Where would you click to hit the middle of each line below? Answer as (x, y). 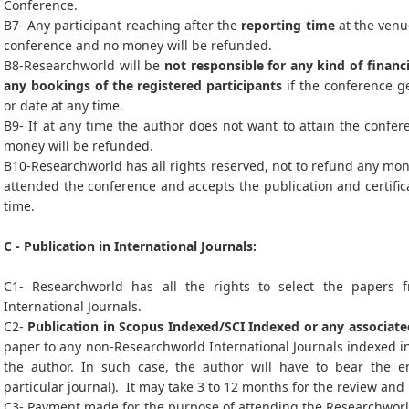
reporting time (288, 25)
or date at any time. (65, 105)
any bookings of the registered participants (143, 85)
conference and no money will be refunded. (140, 45)
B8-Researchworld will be (84, 65)
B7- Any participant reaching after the (123, 25)
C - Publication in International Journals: (130, 246)
